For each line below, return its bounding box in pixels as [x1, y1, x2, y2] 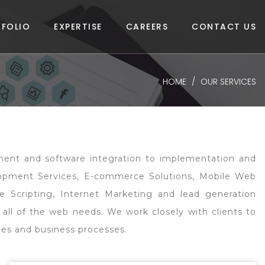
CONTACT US [192, 21, 256, 33]
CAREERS [125, 21, 168, 33]
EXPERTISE [54, 21, 102, 33]
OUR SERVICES [201, 75, 256, 88]
